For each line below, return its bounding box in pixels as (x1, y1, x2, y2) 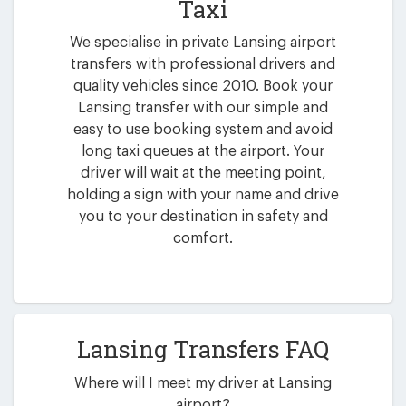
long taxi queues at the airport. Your (82, 144, 324, 159)
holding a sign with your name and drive (67, 188, 339, 203)
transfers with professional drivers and (71, 57, 335, 72)
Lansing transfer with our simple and (78, 101, 328, 116)
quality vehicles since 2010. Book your (73, 79, 333, 94)
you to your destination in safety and (78, 209, 328, 225)
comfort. (173, 231, 233, 246)
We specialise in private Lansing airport (70, 35, 336, 51)
